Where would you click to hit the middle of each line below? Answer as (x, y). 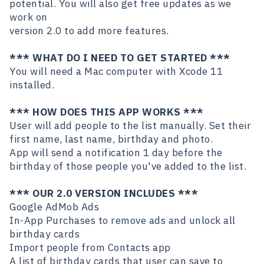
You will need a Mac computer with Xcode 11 (116, 71)
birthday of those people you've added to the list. (128, 166)
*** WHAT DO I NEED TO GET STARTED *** (120, 57)
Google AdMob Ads (54, 207)
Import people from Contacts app (90, 247)
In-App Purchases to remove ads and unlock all (123, 220)
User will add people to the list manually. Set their (130, 125)
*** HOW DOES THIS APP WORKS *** (107, 112)
